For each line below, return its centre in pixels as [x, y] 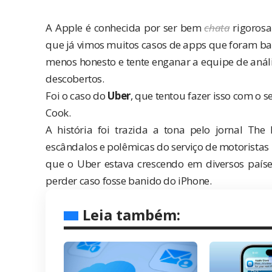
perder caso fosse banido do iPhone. [129, 180]
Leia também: [132, 214]
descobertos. [75, 78]
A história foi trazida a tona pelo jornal [147, 129]
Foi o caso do [77, 95]
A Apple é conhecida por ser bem [125, 27]
